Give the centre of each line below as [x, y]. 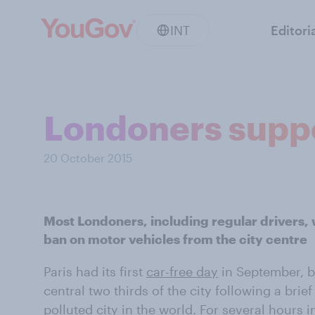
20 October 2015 [88, 158]
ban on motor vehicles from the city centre [175, 239]
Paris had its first [95, 271]
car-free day [182, 271]
